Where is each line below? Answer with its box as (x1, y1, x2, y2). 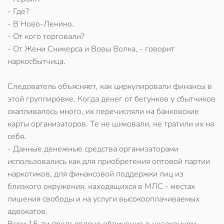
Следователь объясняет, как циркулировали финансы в (7, 81, 212, 92)
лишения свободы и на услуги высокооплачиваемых (7, 193, 199, 204)
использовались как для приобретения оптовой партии (7, 156, 210, 167)
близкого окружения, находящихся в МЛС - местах (7, 181, 195, 192)
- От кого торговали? (7, 31, 84, 42)
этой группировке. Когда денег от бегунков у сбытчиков (7, 93, 215, 104)
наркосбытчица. (7, 56, 65, 67)
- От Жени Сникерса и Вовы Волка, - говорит (7, 43, 174, 54)
